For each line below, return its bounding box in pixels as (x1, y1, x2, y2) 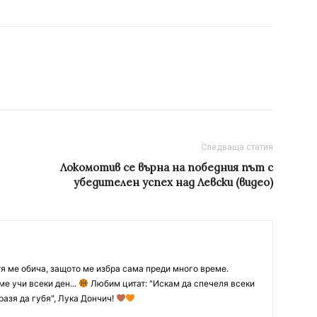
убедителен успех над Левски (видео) (74, 175, 273, 190)
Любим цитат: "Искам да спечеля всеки (88, 278, 255, 289)
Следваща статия (201, 142, 273, 153)
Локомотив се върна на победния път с (60, 161, 273, 175)
